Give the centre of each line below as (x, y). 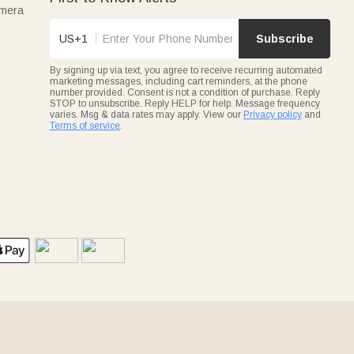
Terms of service (85, 125)
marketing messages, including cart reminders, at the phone (179, 81)
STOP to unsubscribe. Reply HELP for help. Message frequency (185, 103)
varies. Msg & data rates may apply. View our (147, 114)
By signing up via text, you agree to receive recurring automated (186, 70)
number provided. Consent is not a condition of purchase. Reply (185, 92)
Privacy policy (273, 114)
